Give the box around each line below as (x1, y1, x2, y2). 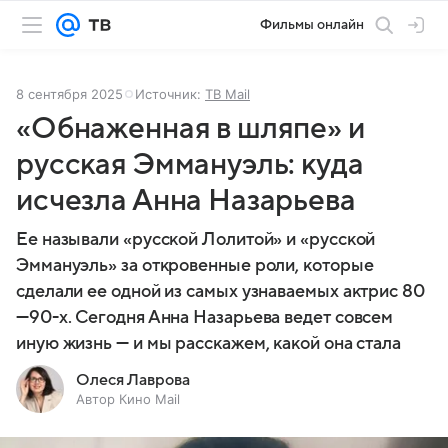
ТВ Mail (205, 86, 250, 102)
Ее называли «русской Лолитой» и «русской (16, 230, 376, 249)
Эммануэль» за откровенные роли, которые (16, 256, 374, 275)
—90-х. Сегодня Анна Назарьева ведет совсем (16, 308, 394, 327)
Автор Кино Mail (76, 391, 180, 407)
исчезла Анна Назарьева (16, 184, 356, 217)
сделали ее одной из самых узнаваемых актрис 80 (16, 282, 425, 301)
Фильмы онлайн (260, 17, 364, 32)
